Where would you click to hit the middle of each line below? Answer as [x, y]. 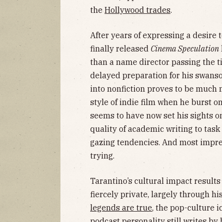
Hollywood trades [138, 10]
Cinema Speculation [185, 48]
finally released [120, 48]
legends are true [121, 207]
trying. [103, 155]
